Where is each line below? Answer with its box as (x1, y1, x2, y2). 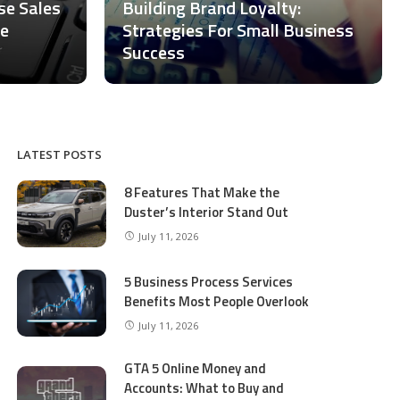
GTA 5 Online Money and (124, 358, 267, 379)
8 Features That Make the (124, 181, 280, 203)
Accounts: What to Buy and (124, 378, 285, 398)
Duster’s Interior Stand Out (124, 201, 289, 222)
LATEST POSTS (17, 146, 103, 162)
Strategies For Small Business (122, 16, 354, 44)
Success (122, 38, 185, 66)
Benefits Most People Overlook (124, 290, 310, 312)
